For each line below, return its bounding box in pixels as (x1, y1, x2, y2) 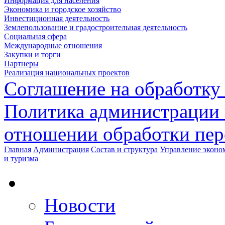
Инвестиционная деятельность (4, 14, 109, 23)
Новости (44, 194, 116, 216)
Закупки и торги (4, 50, 61, 59)
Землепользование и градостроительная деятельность (4, 23, 187, 32)
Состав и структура (91, 145, 158, 154)
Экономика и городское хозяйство (4, 5, 121, 14)
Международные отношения (4, 41, 102, 50)
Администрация (33, 145, 89, 154)
